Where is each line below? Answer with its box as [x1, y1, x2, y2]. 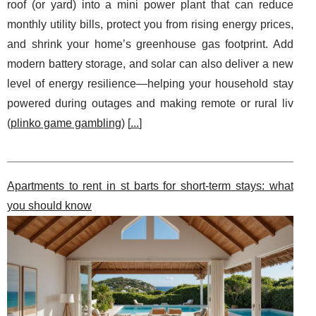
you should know [7, 199, 92, 212]
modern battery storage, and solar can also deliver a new [7, 57, 293, 70]
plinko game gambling [11, 116, 121, 129]
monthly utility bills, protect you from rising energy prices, [7, 18, 293, 30]
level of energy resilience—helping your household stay [7, 77, 293, 90]
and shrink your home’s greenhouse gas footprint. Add [7, 37, 293, 50]
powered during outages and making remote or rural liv [7, 97, 293, 109]
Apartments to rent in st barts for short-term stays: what [7, 179, 293, 192]
